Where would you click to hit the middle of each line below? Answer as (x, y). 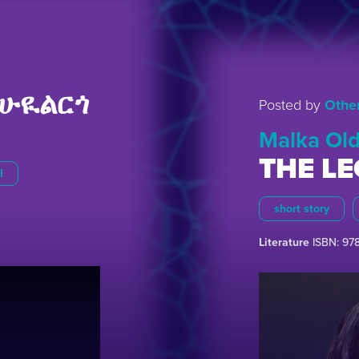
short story (302, 209)
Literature (284, 242)
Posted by (292, 105)
